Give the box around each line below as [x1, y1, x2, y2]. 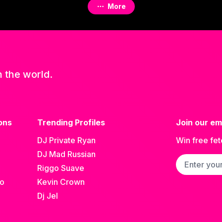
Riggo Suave [37, 163, 84, 173]
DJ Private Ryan [37, 135, 96, 145]
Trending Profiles [37, 117, 105, 127]
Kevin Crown [37, 176, 85, 187]
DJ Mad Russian [37, 149, 96, 159]
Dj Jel [37, 190, 58, 201]
